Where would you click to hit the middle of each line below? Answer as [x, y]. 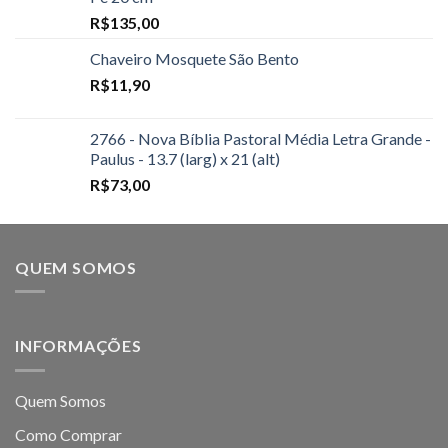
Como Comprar [68, 435]
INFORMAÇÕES [78, 346]
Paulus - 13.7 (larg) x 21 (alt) [185, 158]
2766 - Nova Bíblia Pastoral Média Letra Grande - [260, 138]
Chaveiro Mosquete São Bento [194, 58]
